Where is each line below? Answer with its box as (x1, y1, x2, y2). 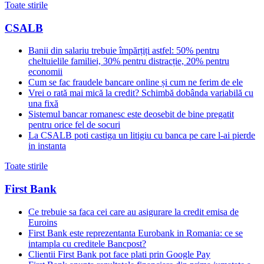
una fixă (28, 98, 58, 109)
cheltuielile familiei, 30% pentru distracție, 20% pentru (28, 56, 229, 67)
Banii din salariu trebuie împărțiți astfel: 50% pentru (28, 45, 219, 56)
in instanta (28, 141, 66, 151)
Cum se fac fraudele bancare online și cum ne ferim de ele (28, 77, 243, 88)
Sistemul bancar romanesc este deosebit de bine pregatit (28, 109, 234, 120)
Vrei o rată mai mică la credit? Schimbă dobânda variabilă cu (28, 88, 253, 98)
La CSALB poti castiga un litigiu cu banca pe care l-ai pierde (28, 130, 255, 141)
